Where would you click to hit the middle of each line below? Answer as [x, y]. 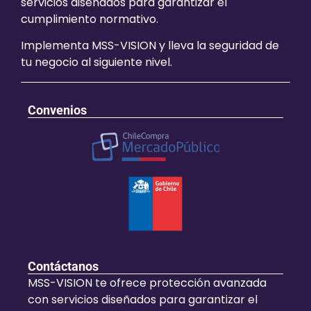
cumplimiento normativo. [90, 19]
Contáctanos [63, 266]
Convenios [57, 110]
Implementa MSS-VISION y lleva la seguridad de [150, 46]
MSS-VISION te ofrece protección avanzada [147, 283]
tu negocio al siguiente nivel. [96, 62]
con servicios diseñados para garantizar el [143, 299]
